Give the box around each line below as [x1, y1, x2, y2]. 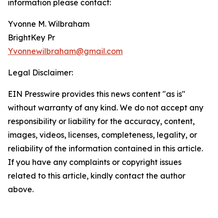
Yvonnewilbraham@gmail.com [8, 46, 123, 56]
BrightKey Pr [8, 33, 55, 43]
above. [8, 184, 34, 195]
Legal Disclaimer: [8, 68, 73, 78]
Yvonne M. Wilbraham [8, 19, 90, 29]
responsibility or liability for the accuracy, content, [8, 116, 195, 127]
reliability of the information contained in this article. [8, 144, 203, 154]
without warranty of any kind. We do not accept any [8, 103, 203, 113]
